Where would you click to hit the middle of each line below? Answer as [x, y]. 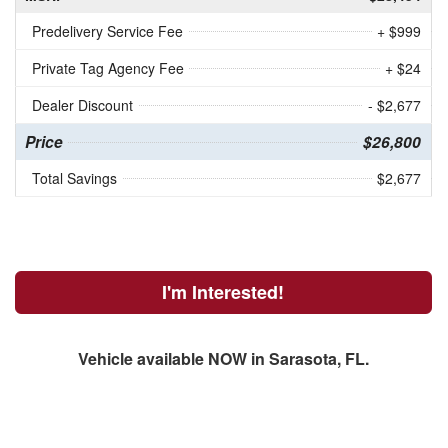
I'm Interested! [223, 292]
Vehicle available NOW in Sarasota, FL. [223, 359]
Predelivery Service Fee [107, 31]
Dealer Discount [82, 105]
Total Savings [74, 178]
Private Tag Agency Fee [107, 68]
